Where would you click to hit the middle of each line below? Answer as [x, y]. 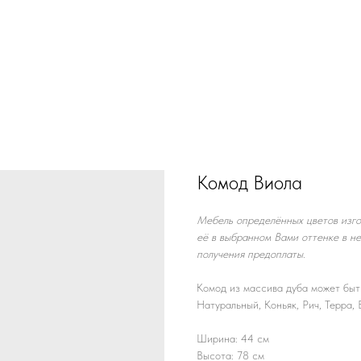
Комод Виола [249, 183]
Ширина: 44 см [233, 338]
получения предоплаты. [251, 254]
